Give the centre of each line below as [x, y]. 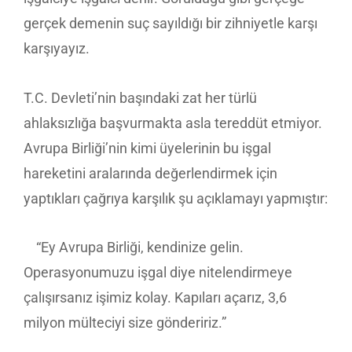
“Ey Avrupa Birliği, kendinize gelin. [134, 247]
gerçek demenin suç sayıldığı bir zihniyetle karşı [170, 24]
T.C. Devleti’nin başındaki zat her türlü [140, 97]
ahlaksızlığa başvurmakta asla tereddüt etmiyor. [173, 123]
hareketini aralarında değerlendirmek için [150, 173]
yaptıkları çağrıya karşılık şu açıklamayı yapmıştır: [176, 198]
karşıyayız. [58, 49]
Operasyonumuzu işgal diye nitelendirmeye [158, 273]
